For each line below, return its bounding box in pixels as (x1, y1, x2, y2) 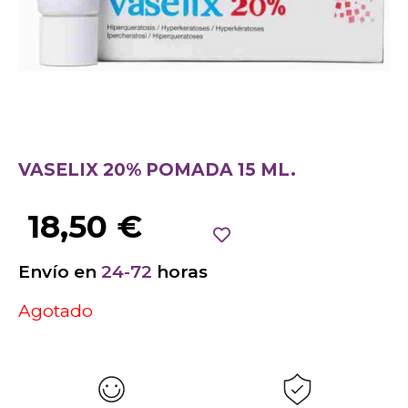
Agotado (18, 301, 93, 322)
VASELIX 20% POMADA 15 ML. (18, 159, 296, 181)
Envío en (18, 260, 101, 282)
